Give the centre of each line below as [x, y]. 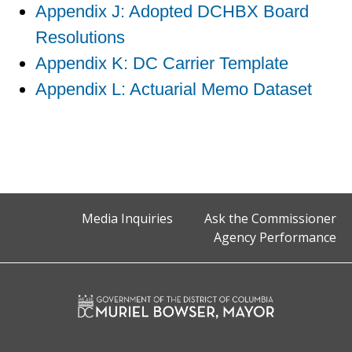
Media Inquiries [127, 218]
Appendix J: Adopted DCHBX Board [172, 11]
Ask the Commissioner [270, 218]
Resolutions [80, 37]
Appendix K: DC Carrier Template [162, 63]
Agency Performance [275, 237]
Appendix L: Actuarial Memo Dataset [174, 89]
